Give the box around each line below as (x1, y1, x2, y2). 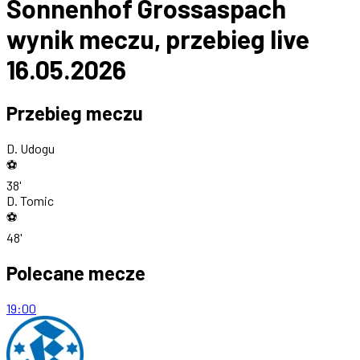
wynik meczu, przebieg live (6, 22, 309, 54)
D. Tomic (6, 193, 54, 209)
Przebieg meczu (6, 101, 143, 125)
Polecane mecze (6, 261, 145, 285)
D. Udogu (6, 141, 55, 157)
